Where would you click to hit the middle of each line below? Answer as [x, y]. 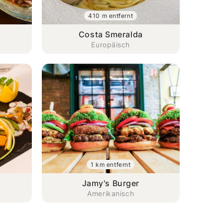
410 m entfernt [111, 15]
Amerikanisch [111, 193]
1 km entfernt [111, 164]
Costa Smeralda [111, 34]
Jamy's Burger [111, 183]
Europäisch [111, 44]
